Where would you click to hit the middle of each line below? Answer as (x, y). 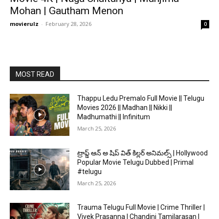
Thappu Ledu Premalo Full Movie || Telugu (141, 98)
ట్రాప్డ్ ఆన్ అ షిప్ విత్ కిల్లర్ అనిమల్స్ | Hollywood (143, 153)
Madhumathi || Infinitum (114, 117)
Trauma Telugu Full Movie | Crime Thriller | (141, 208)
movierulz (24, 24)
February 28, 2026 (68, 24)
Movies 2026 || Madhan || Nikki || (125, 108)
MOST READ (35, 74)
